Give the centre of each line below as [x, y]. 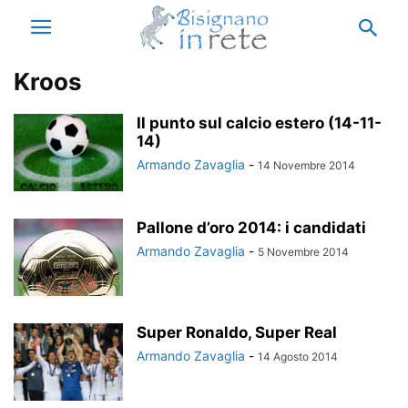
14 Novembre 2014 [306, 165]
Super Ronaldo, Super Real [237, 332]
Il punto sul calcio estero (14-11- [259, 123]
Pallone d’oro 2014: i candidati [251, 228]
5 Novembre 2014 [303, 252]
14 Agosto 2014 [298, 357]
